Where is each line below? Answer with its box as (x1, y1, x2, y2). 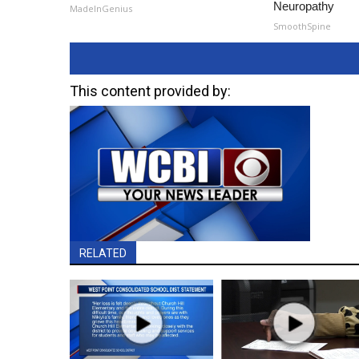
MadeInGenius (70, 2, 132, 14)
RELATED (79, 246, 127, 260)
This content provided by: (70, 83, 231, 99)
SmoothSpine (273, 20, 332, 32)
